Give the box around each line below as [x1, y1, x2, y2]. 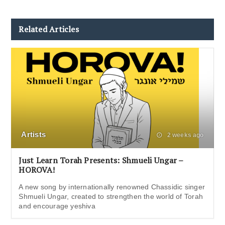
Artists [21, 130, 46, 139]
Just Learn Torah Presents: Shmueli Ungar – [19, 155, 183, 166]
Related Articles [19, 24, 79, 35]
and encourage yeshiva [19, 202, 95, 210]
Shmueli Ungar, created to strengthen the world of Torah [19, 192, 203, 201]
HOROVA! [19, 164, 55, 176]
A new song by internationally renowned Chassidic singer [19, 183, 205, 191]
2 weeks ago [165, 132, 204, 139]
